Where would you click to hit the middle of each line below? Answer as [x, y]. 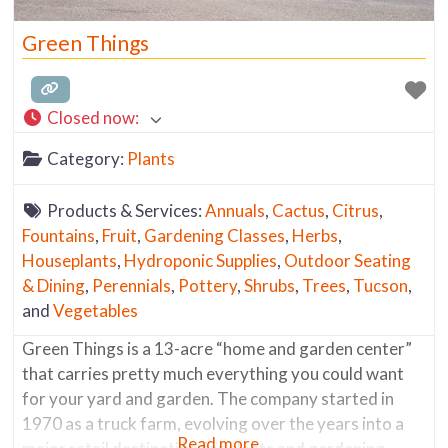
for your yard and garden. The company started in [208, 399]
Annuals [234, 210]
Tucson [381, 285]
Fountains [59, 235]
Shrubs [270, 285]
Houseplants [70, 260]
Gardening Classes [215, 235]
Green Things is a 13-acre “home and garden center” [217, 349]
